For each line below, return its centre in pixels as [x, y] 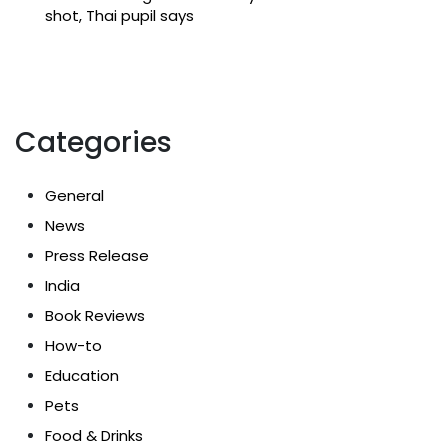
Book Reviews [95, 315]
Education [82, 375]
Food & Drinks [94, 435]
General [74, 195]
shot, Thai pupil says [119, 15]
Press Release [97, 255]
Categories [93, 142]
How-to [73, 345]
